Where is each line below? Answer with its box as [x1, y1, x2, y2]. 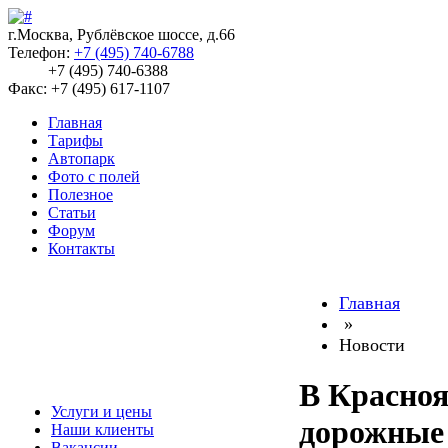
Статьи [48, 204, 96, 221]
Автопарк [48, 150, 115, 167]
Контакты [48, 240, 115, 257]
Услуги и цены [51, 403, 152, 420]
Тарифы [48, 132, 103, 149]
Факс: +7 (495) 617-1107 [8, 80, 170, 97]
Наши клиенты [51, 421, 154, 438]
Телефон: [8, 44, 74, 61]
